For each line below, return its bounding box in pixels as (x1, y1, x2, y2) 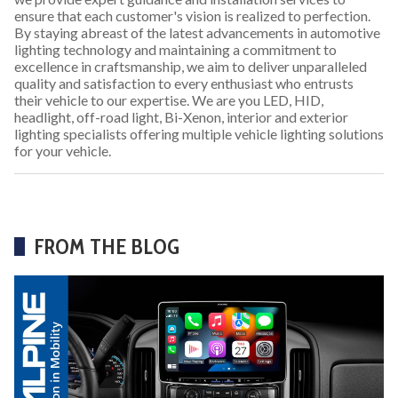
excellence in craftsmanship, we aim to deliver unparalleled (14, 58, 367, 76)
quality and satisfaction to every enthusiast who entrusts (14, 75, 354, 92)
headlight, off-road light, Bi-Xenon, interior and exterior (14, 108, 348, 126)
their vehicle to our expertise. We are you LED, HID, (14, 92, 323, 109)
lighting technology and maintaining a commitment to (14, 41, 337, 59)
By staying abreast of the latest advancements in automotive (14, 24, 380, 42)
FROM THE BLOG (34, 234, 179, 260)
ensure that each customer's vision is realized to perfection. (14, 7, 370, 25)
